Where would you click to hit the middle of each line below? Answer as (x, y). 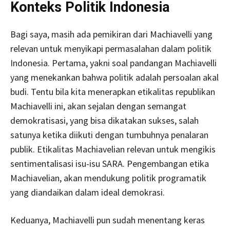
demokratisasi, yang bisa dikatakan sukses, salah (104, 120)
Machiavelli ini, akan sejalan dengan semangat (98, 106)
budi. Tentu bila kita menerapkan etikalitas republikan (113, 91)
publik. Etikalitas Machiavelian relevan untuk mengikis (113, 149)
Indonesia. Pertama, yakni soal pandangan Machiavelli (113, 63)
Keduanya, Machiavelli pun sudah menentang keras (108, 220)
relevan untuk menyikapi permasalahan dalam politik (111, 48)
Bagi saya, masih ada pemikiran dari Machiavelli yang (111, 34)
